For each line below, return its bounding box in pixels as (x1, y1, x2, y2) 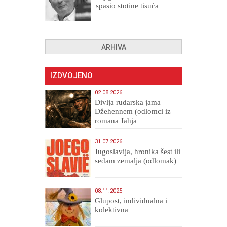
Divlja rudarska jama (95, 98, 161, 106)
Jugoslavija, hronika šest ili (95, 147, 181, 156)
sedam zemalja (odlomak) (95, 156, 177, 165)
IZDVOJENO (50, 70, 93, 80)
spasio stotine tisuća (96, 1, 159, 10)
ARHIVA (101, 43, 126, 51)
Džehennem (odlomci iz (95, 107, 171, 116)
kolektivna (95, 205, 129, 214)
